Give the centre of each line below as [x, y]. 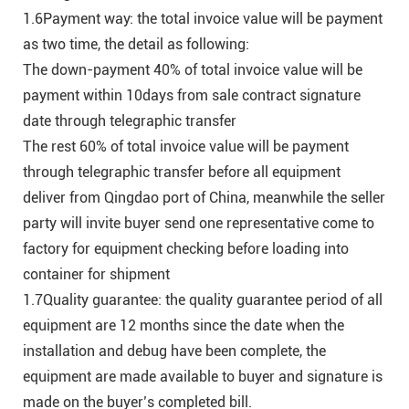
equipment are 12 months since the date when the [184, 326]
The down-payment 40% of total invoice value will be [193, 70]
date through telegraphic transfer [131, 121]
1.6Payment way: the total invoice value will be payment [203, 19]
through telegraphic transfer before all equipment [182, 173]
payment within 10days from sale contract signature [192, 96]
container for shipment [98, 275]
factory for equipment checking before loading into [186, 249]
